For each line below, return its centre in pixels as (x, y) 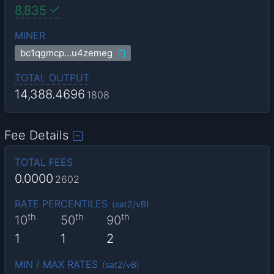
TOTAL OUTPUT (52, 77)
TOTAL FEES (43, 162)
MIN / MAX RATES (56, 264)
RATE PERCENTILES (61, 204)
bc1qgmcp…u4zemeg (67, 53)
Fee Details (37, 135)
